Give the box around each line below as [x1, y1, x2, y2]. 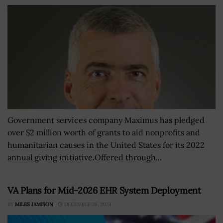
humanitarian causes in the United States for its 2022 [7, 139, 205, 150]
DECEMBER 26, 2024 [63, 201, 111, 208]
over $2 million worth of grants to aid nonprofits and [7, 127, 200, 137]
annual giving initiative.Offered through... [7, 152, 162, 162]
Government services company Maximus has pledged [7, 114, 205, 125]
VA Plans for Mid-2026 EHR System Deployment [7, 184, 201, 196]
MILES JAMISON [15, 201, 53, 208]
